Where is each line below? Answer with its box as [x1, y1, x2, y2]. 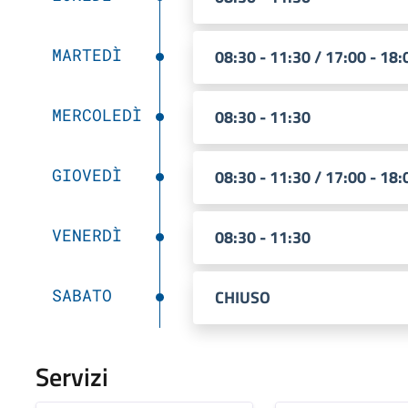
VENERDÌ [51, 223, 122, 246]
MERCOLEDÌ [51, 103, 142, 126]
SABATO [51, 283, 112, 306]
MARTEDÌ [51, 43, 122, 66]
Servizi [35, 356, 108, 396]
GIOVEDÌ [51, 163, 122, 186]
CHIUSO [214, 284, 270, 310]
